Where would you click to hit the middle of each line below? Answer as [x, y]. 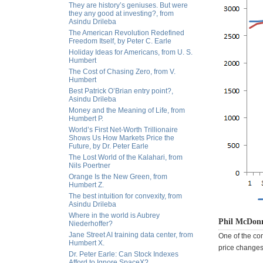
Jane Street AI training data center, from [131, 235]
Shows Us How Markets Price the [122, 138]
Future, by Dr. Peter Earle [109, 146]
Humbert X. [87, 243]
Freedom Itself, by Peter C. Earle [120, 41]
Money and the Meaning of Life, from [127, 110]
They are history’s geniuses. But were [128, 5]
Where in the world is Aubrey [114, 215]
